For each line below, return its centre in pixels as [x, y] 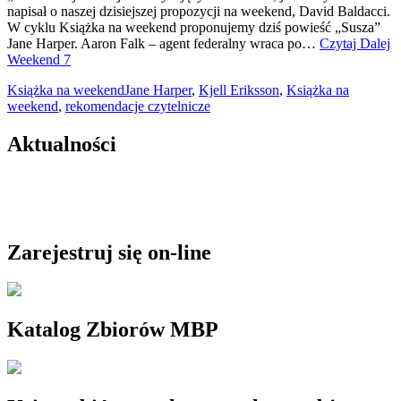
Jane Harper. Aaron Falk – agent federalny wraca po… [163, 43]
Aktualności [62, 144]
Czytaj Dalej [355, 43]
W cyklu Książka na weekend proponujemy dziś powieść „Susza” [194, 27]
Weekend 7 [39, 59]
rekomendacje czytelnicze [138, 106]
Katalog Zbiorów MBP [113, 330]
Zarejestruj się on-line [109, 252]
